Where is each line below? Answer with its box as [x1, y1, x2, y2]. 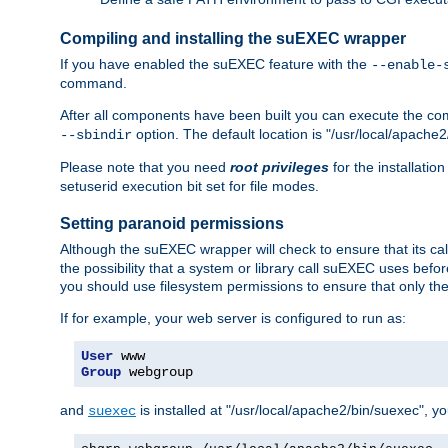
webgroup [121, 363, 193, 380]
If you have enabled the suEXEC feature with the [60, 55, 371, 72]
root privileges [230, 158, 329, 175]
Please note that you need [60, 158, 230, 175]
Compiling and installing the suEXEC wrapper [60, 30, 406, 48]
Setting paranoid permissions [60, 215, 284, 233]
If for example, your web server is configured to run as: [60, 309, 406, 326]
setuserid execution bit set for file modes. [60, 177, 319, 194]
